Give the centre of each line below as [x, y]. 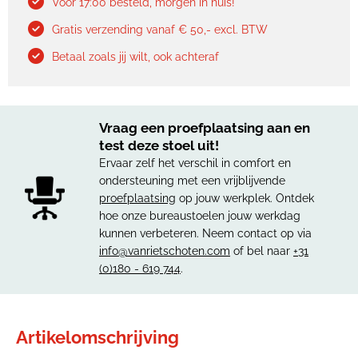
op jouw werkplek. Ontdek [245, 198]
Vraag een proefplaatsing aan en [205, 127]
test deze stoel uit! [159, 145]
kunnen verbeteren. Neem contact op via [205, 233]
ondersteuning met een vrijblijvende [192, 180]
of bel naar [262, 251]
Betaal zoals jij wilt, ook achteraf [135, 57]
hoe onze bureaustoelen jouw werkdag [200, 215]
